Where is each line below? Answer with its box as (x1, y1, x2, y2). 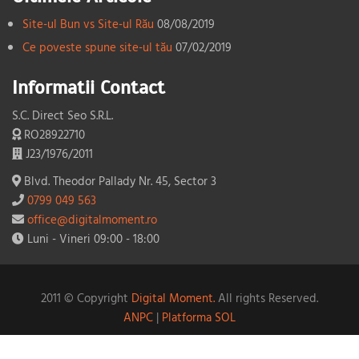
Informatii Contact (12, 75, 165, 99)
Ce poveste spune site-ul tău (22, 37, 172, 56)
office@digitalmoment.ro (27, 209, 157, 228)
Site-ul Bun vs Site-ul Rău (22, 14, 154, 33)
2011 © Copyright (41, 288, 131, 307)
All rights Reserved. (215, 288, 318, 307)
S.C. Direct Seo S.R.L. (12, 105, 113, 124)
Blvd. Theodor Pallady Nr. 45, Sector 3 (21, 171, 216, 190)
